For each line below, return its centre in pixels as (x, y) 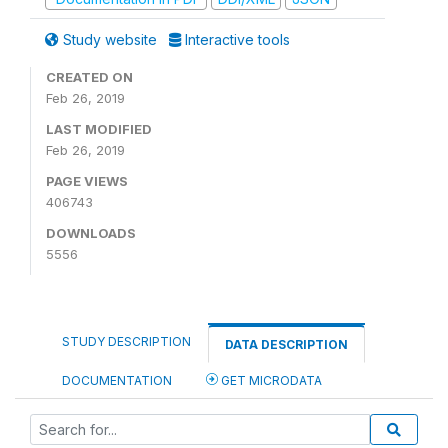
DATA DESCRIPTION (286, 344)
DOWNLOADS (91, 233)
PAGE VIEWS (87, 181)
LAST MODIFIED (99, 129)
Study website (110, 39)
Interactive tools (235, 39)
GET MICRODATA (270, 380)
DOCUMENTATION (117, 380)
